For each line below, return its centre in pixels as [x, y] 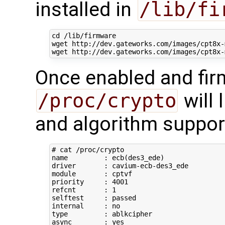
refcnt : [82, 190]
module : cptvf [92, 174]
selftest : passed [94, 198]
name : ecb [88, 158]
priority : [82, 182]
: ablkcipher [110, 214]
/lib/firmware [88, 36]
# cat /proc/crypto [90, 150]
